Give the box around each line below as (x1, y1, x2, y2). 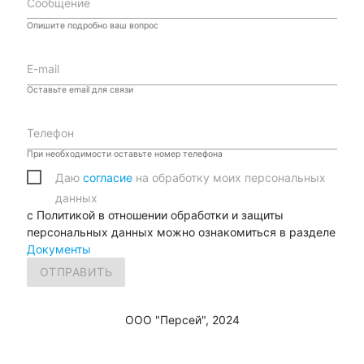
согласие (82, 171, 136, 185)
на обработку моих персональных (135, 171, 326, 185)
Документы (26, 242, 91, 257)
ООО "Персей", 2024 (124, 313, 240, 327)
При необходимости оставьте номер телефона (26, 149, 223, 160)
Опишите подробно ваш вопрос (26, 20, 158, 32)
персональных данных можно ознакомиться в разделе (26, 225, 336, 240)
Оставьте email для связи (26, 84, 133, 96)
